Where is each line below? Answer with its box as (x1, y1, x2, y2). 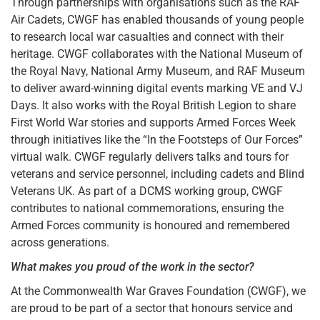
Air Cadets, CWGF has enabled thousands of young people (11, 13, 304, 26)
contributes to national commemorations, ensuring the (11, 201, 284, 215)
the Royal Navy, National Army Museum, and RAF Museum (11, 64, 305, 78)
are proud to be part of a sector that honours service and (11, 301, 293, 315)
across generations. (11, 236, 109, 249)
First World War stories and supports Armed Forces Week (11, 116, 296, 129)
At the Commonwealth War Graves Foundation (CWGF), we (11, 284, 306, 298)
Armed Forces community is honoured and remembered (11, 219, 290, 232)
